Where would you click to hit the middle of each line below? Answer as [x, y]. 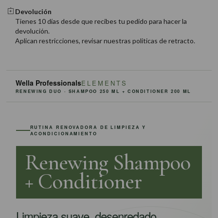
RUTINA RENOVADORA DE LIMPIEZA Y [88, 127]
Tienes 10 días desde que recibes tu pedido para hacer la [101, 21]
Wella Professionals [48, 83]
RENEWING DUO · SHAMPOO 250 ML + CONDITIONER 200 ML [103, 91]
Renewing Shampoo [107, 162]
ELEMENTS [104, 83]
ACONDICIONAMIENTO [64, 134]
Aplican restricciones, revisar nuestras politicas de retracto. [105, 41]
